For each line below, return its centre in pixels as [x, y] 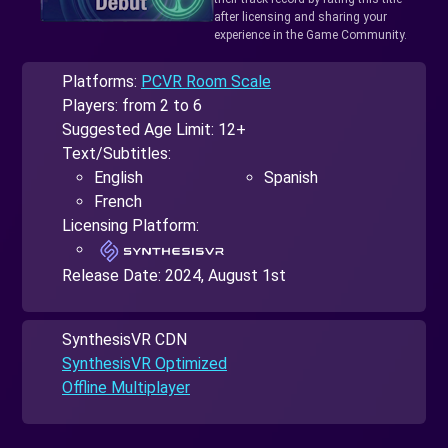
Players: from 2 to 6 [132, 105]
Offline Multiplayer [126, 387]
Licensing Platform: [130, 225]
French [118, 201]
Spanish [291, 177]
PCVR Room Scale [206, 81]
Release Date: [113, 275]
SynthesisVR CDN [124, 339]
